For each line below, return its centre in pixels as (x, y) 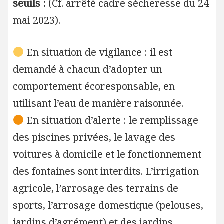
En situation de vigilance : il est (98, 52)
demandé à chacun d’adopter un (87, 69)
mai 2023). (36, 20)
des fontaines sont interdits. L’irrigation (106, 171)
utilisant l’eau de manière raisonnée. (98, 103)
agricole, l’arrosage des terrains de (95, 188)
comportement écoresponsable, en (94, 86)
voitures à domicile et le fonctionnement (107, 154)
